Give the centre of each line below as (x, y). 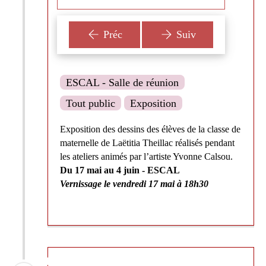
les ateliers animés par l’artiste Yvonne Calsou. (146, 156)
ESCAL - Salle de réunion (122, 82)
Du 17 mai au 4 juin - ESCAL (121, 170)
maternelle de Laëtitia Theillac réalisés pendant (147, 142)
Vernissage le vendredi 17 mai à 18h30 (134, 183)
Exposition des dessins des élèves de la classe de (150, 129)
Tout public (91, 103)
